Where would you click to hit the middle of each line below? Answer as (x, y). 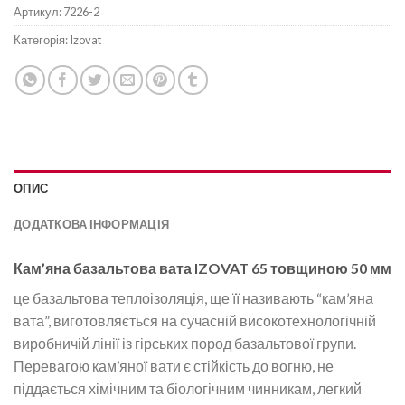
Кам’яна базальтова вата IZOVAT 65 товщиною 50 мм (202, 268)
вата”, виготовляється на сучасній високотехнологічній (195, 321)
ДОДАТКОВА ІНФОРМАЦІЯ (92, 225)
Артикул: (38, 12)
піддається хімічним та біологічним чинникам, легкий (188, 389)
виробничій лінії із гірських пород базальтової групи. (185, 344)
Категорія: (42, 40)
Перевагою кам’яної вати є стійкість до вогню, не (174, 366)
